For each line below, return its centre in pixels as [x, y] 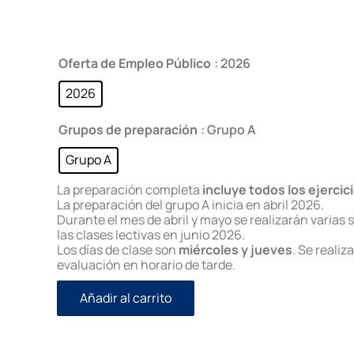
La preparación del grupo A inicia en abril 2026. [190, 205]
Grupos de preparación [128, 130]
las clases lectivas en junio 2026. [151, 235]
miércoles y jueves [235, 250]
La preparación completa [130, 190]
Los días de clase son [118, 250]
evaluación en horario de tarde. [146, 265]
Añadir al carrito [125, 298]
